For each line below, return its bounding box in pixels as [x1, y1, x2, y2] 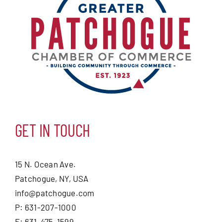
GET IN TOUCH [14, 119, 90, 140]
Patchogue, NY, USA [14, 173, 89, 183]
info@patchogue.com [14, 187, 95, 198]
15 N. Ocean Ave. [14, 159, 76, 169]
